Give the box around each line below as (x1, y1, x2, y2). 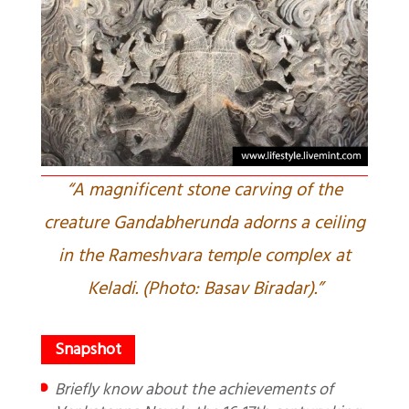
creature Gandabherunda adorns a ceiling (44, 208, 365, 243)
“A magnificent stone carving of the (67, 175, 342, 210)
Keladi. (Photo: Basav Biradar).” (87, 274, 322, 309)
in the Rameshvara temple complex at (58, 241, 351, 276)
